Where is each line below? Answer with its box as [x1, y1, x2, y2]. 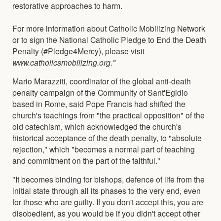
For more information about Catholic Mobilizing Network [12, 22, 205, 34]
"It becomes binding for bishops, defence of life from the [12, 173, 205, 184]
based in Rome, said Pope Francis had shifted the [12, 98, 185, 109]
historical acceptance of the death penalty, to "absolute [12, 132, 202, 143]
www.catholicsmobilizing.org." [12, 56, 115, 68]
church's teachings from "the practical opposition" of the [12, 109, 205, 120]
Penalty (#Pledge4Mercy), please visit [12, 45, 145, 56]
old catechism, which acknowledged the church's [12, 120, 182, 132]
